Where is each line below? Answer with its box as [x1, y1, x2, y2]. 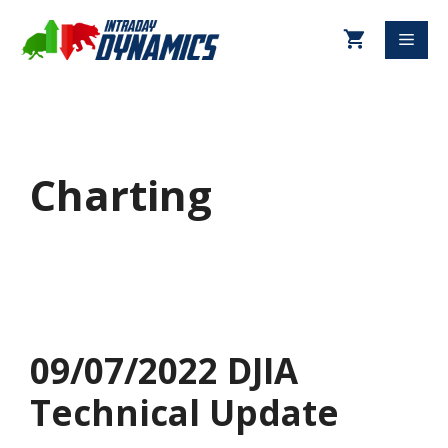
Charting [30, 166, 212, 223]
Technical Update [30, 389, 339, 436]
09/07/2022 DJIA [30, 347, 298, 394]
